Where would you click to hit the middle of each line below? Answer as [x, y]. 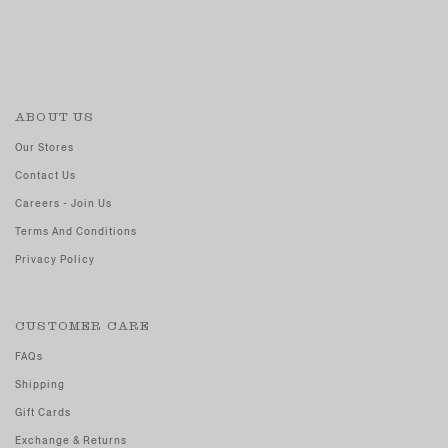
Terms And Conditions [76, 232]
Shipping [40, 384]
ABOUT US [55, 117]
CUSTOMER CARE [83, 325]
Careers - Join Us [63, 204]
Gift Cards [43, 412]
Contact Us [45, 176]
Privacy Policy [55, 260]
